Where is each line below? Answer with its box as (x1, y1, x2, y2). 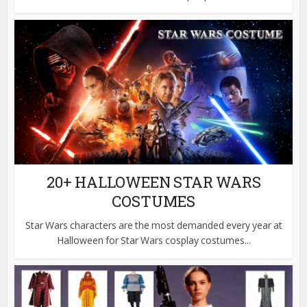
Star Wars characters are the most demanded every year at (25, 218, 282, 232)
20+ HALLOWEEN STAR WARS (46, 171, 261, 192)
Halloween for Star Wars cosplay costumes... (56, 233, 251, 247)
